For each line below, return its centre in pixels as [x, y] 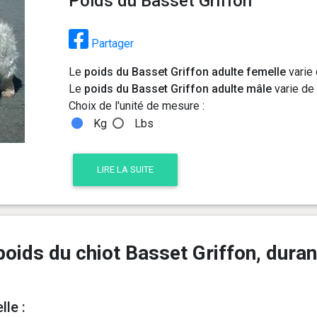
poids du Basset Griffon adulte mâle [178, 89]
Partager [111, 44]
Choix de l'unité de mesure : [136, 106]
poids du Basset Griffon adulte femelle [185, 72]
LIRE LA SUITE [125, 170]
